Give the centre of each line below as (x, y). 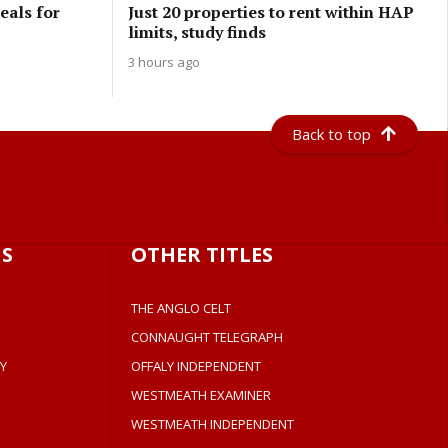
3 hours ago (163, 61)
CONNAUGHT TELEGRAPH (207, 337)
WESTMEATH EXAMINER (201, 395)
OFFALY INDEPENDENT (196, 366)
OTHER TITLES (202, 254)
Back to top (332, 134)
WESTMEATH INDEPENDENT (213, 424)
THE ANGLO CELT (181, 308)
